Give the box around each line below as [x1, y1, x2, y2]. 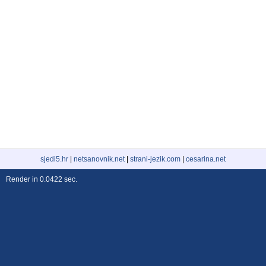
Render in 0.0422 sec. [6, 175, 77, 183]
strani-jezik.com [130, 155, 180, 163]
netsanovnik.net [74, 155, 125, 163]
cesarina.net [186, 155, 226, 163]
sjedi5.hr [40, 155, 68, 163]
